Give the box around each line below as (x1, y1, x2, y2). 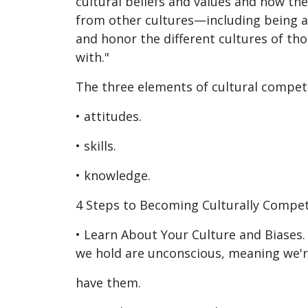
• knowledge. (76, 167, 151, 184)
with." (76, 49, 109, 65)
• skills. (76, 137, 116, 154)
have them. (76, 274, 141, 291)
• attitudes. (76, 108, 142, 124)
